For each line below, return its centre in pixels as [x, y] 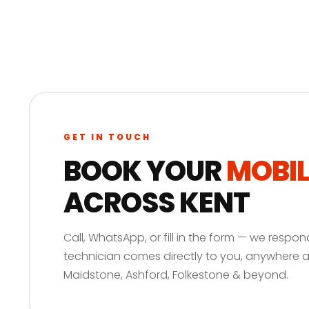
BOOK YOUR [144, 171]
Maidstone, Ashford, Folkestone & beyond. [176, 275]
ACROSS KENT [156, 202]
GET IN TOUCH [107, 137]
